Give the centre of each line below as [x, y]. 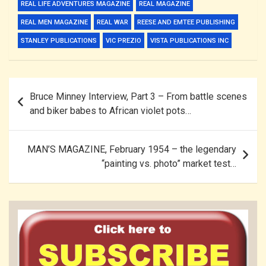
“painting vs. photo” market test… [169, 163]
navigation [43, 105]
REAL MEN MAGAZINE [54, 22]
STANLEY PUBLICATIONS [59, 40]
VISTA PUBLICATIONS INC [189, 40]
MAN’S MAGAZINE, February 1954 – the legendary [132, 149]
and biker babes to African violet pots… [110, 110]
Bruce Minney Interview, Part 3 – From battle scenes [138, 96]
